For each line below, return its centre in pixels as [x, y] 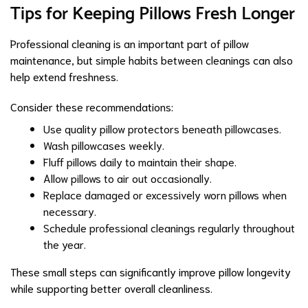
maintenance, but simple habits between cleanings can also [152, 60]
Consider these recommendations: [92, 107]
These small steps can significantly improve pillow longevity [151, 272]
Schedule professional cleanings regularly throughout [169, 228]
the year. [65, 244]
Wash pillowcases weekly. [104, 145]
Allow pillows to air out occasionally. [128, 178]
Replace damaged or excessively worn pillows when [165, 195]
